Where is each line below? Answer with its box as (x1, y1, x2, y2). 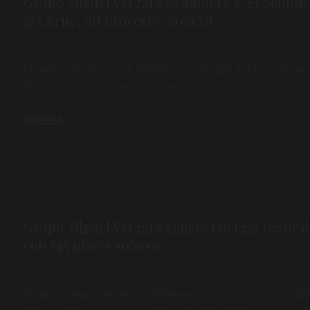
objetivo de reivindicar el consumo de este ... (23, 78, 230, 93)
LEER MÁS (23, 114, 62, 125)
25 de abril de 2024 (23, 39, 104, 51)
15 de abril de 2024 (23, 264, 104, 276)
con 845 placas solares (23, 235, 160, 255)
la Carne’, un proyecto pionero (23, 10, 212, 30)
